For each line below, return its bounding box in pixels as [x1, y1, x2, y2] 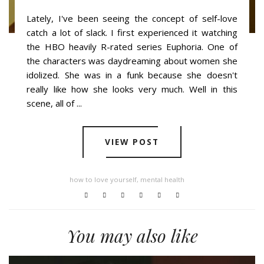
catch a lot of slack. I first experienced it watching [27, 26, 237, 38]
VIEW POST [104, 136, 160, 148]
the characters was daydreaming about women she [27, 54, 237, 67]
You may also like [66, 224, 198, 248]
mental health [140, 175, 185, 184]
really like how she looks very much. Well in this [27, 82, 237, 95]
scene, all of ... [27, 97, 82, 109]
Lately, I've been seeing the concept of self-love [27, 12, 237, 24]
